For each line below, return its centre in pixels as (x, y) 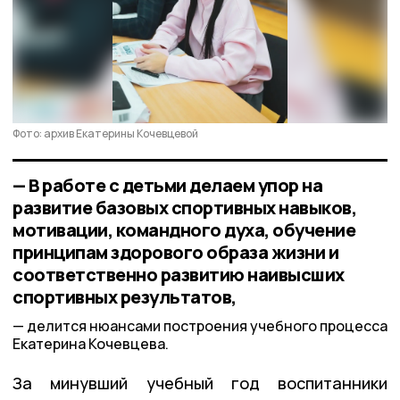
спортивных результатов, (125, 296)
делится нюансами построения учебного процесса (207, 326)
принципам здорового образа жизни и (175, 252)
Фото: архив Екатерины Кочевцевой (105, 133)
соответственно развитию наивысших (179, 274)
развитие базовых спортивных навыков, (184, 207)
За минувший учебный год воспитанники (200, 383)
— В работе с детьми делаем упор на (167, 185)
